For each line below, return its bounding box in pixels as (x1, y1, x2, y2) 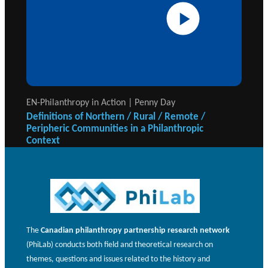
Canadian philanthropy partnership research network (41, 224, 230, 235)
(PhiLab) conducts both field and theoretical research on (26, 239, 213, 249)
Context (26, 133, 60, 147)
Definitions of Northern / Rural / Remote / (26, 109, 205, 123)
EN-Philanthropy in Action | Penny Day (26, 96, 175, 108)
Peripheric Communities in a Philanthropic (26, 121, 203, 135)
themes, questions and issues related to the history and (26, 253, 210, 264)
